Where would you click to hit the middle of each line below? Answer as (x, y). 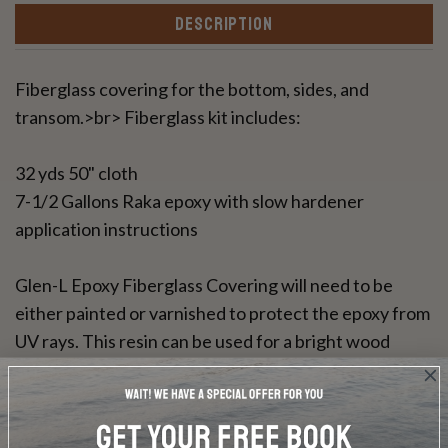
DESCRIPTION (224, 24)
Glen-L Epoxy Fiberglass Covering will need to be (204, 285)
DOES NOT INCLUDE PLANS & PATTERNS (185, 425)
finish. (38, 369)
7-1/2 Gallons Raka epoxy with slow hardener (189, 201)
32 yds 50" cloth (76, 173)
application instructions (106, 229)
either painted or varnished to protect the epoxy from (222, 313)
